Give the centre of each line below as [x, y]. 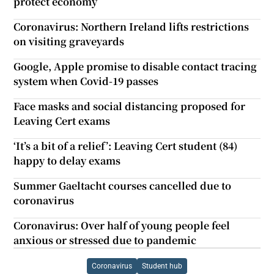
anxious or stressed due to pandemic [105, 240]
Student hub [162, 266]
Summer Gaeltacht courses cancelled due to [123, 185]
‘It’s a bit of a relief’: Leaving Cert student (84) [126, 146]
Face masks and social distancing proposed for [130, 106]
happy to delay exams [67, 160]
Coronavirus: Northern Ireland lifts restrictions [131, 26]
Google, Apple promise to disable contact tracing [135, 66]
